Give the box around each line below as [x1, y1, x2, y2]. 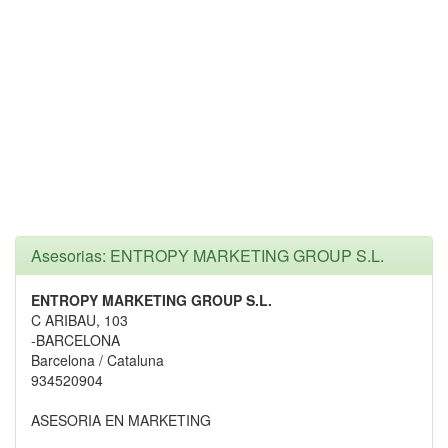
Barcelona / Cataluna [31, 350, 164, 370]
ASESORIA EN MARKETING [31, 410, 211, 430]
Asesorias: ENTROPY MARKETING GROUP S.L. [31, 244, 384, 267]
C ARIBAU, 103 [31, 310, 128, 330]
